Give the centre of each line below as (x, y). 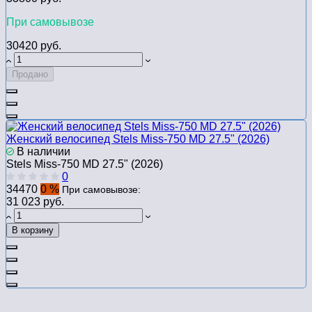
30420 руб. (34, 45)
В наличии (42, 151)
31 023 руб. (35, 201)
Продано (30, 74)
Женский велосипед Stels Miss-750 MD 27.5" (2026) (138, 139)
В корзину (33, 230)
